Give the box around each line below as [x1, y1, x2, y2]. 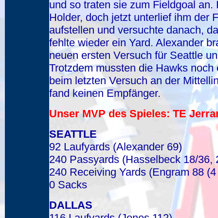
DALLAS [49, 199, 92, 211]
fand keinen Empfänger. [49, 87, 161, 99]
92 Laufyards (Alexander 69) [49, 141, 182, 153]
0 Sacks [49, 179, 87, 191]
